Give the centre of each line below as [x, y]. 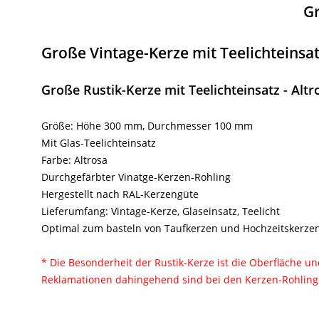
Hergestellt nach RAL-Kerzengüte [120, 194]
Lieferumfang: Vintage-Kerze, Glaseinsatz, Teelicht [161, 211]
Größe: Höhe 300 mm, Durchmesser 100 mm [147, 126]
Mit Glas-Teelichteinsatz [99, 143]
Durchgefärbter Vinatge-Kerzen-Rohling [136, 177]
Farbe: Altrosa [74, 160]
